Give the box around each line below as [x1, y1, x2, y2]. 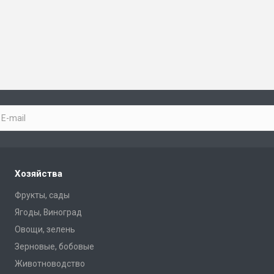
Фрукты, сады [15, 190, 70, 200]
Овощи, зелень [15, 224, 75, 234]
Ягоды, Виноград [15, 207, 82, 217]
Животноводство [15, 259, 85, 268]
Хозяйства [15, 168, 62, 179]
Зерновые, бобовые [15, 242, 94, 251]
